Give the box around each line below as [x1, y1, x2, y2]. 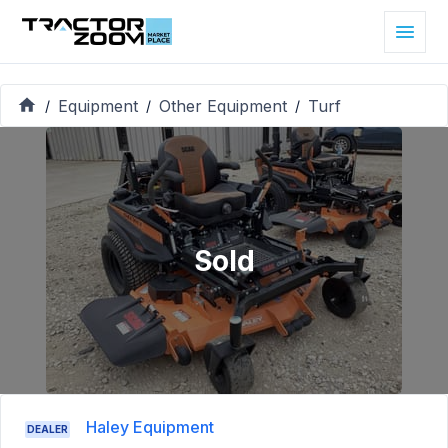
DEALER [27, 423, 68, 436]
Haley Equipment [86, 417, 214, 438]
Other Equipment [159, 95, 287, 116]
